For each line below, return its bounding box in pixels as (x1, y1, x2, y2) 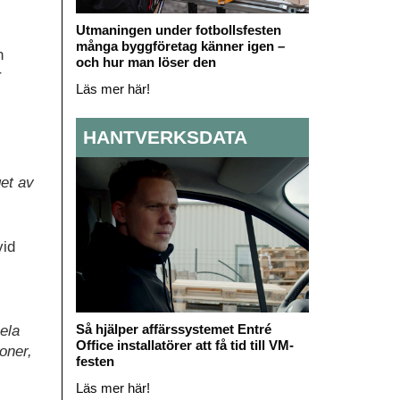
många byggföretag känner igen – (75, 37, 285, 54)
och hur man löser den (75, 54, 216, 70)
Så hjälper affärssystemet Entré (75, 321, 271, 337)
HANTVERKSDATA (82, 127, 247, 148)
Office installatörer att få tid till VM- (75, 337, 294, 353)
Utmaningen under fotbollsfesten (75, 21, 281, 37)
